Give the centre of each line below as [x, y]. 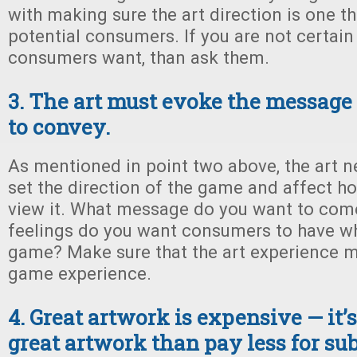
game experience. [80, 273]
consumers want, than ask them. [139, 57]
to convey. [59, 127]
